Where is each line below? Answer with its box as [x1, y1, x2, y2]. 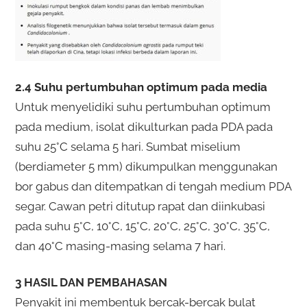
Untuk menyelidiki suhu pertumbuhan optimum [14, 99, 271, 114]
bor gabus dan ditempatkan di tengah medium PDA [14, 179, 291, 193]
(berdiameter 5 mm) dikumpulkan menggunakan [14, 159, 278, 173]
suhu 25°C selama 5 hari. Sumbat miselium [14, 139, 241, 153]
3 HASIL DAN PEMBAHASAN [14, 275, 167, 289]
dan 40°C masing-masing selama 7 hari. [14, 238, 225, 253]
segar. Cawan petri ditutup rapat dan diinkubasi [14, 199, 265, 213]
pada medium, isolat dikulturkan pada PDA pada [14, 119, 273, 134]
